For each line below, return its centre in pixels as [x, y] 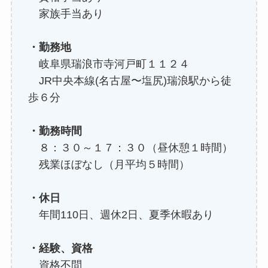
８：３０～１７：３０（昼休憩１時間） [130, 148]
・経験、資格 [60, 249]
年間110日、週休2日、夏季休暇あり [121, 215]
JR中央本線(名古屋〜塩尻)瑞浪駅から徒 [130, 81]
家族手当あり [66, 14]
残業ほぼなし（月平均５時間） [109, 165]
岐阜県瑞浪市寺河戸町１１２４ [109, 64]
